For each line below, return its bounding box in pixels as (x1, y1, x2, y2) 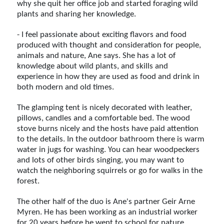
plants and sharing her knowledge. (17, 9, 138, 18)
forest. (17, 176, 40, 185)
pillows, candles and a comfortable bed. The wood (17, 113, 190, 122)
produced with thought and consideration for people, (17, 40, 201, 49)
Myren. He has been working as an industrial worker (17, 207, 198, 216)
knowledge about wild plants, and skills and (17, 61, 168, 70)
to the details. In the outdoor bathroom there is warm (17, 134, 205, 143)
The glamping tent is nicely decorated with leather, (17, 103, 192, 112)
